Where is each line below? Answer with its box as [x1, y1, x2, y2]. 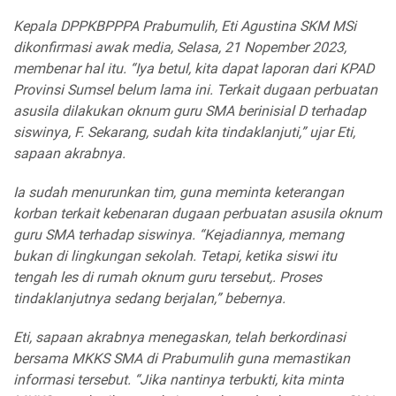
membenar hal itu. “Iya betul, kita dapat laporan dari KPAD [13, 60, 374, 78]
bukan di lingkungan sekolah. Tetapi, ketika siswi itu [13, 247, 337, 265]
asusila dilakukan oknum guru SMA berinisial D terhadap [13, 103, 366, 120]
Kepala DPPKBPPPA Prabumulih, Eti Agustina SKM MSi [13, 18, 356, 35]
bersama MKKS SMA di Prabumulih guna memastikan [13, 350, 350, 368]
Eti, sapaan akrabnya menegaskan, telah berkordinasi [13, 329, 346, 346]
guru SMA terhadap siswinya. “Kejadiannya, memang [13, 226, 344, 244]
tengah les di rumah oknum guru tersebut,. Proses [13, 269, 322, 286]
